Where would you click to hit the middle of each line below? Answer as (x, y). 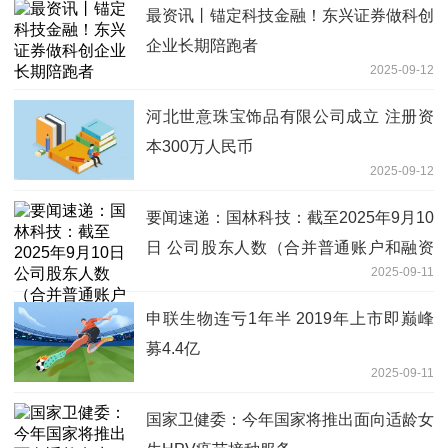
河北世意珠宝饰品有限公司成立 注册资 (290, 117)
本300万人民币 (199, 147)
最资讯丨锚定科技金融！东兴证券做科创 (290, 16)
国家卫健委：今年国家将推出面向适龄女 (290, 420)
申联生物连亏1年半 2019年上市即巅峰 (290, 319)
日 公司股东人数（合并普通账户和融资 (290, 248)
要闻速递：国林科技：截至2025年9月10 (290, 218)
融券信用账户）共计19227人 (248, 278)
